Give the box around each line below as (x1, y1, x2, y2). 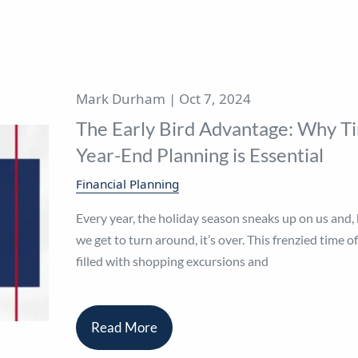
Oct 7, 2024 (178, 89, 251, 109)
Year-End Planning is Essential (75, 142, 324, 166)
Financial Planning (75, 176, 179, 193)
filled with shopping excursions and (75, 253, 268, 269)
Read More (90, 319, 157, 336)
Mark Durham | (75, 89, 179, 109)
